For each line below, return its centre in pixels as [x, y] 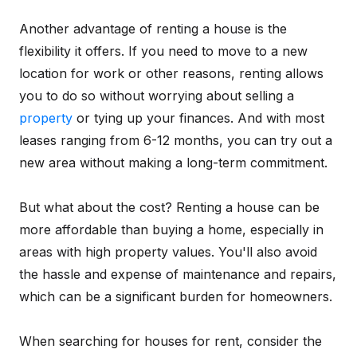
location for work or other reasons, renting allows [171, 73]
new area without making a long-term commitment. [173, 163]
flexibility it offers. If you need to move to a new [163, 51]
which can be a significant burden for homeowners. [176, 296]
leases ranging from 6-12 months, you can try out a [176, 140]
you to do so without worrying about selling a [157, 96]
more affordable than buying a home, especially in [171, 229]
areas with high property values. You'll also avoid [168, 252]
